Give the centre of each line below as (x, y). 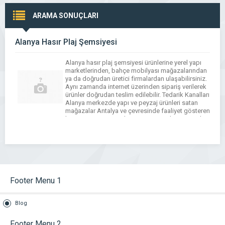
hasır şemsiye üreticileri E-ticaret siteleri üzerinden (137, 119)
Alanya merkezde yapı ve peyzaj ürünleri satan (132, 103)
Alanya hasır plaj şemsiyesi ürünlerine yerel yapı (133, 63)
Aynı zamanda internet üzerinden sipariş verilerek (136, 87)
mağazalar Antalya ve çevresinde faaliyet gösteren (138, 111)
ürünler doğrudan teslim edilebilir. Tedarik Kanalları (137, 95)
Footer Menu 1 (36, 181)
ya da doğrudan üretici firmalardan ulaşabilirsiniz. (136, 79)
